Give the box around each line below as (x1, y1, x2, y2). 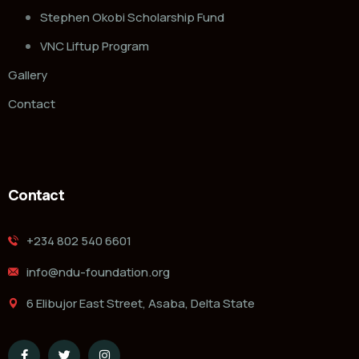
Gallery (8, 66, 47, 83)
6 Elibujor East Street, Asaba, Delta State (26, 294, 255, 312)
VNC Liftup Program (40, 37, 149, 54)
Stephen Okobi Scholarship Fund (40, 8, 224, 26)
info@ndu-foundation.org (26, 263, 170, 280)
